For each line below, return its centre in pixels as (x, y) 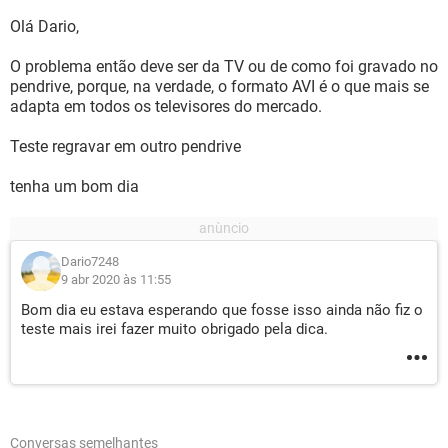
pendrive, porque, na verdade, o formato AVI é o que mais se (219, 86)
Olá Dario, (44, 26)
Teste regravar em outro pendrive (125, 146)
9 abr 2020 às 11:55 (116, 279)
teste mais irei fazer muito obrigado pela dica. (174, 329)
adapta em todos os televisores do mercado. (166, 106)
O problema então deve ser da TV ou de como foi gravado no (224, 66)
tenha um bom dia (74, 186)
